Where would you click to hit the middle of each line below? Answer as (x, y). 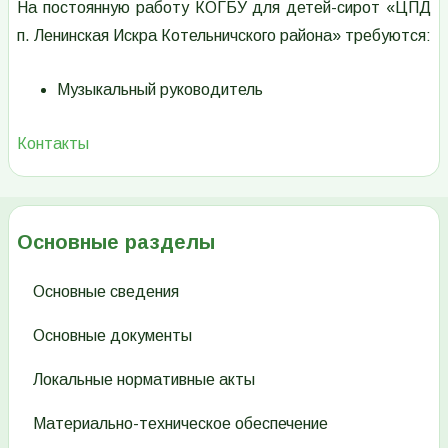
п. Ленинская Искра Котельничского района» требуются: (224, 35)
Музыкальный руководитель (160, 89)
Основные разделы (116, 241)
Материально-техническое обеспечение (180, 423)
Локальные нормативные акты (144, 379)
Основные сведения (106, 291)
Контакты (53, 143)
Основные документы (112, 335)
